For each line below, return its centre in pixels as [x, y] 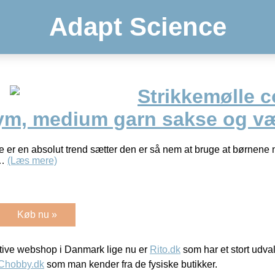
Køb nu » [37, 214]
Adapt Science [137, 27]
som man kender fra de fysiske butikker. [131, 264]
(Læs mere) [32, 160]
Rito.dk [165, 249]
